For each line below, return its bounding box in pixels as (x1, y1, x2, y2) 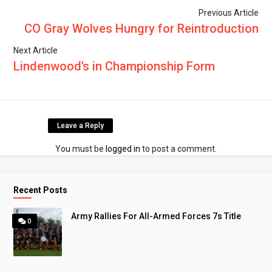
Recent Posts (13, 185, 68, 195)
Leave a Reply (57, 121, 104, 130)
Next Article (13, 45, 58, 55)
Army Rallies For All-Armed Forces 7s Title (71, 211, 242, 221)
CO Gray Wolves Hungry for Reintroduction (24, 21, 259, 36)
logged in (106, 143, 140, 154)
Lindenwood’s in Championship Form (13, 58, 216, 73)
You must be (55, 143, 106, 154)
